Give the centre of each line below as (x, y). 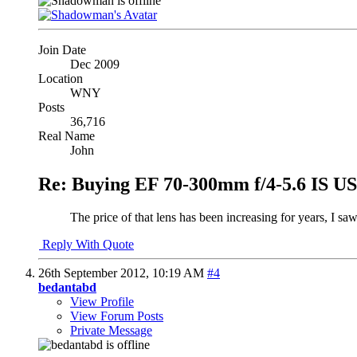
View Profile (102, 302)
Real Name (67, 135)
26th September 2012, (95, 273)
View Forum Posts (117, 316)
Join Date (62, 49)
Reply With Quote (86, 245)
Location (61, 78)
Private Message (111, 331)
